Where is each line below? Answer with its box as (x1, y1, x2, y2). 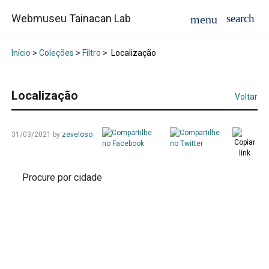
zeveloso (61, 130, 92, 139)
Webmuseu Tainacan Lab (11, 12, 131, 25)
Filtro (82, 48, 101, 58)
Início (11, 48, 31, 58)
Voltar (235, 92, 258, 102)
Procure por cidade (22, 172, 103, 184)
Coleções (38, 48, 74, 58)
